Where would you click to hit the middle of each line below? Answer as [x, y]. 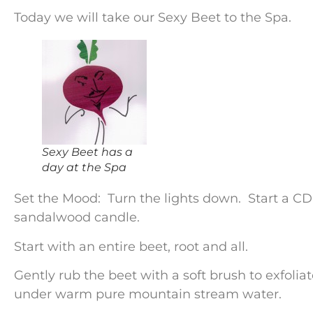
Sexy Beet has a [87, 152]
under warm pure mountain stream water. [150, 294]
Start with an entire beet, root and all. [133, 246]
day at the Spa [84, 168]
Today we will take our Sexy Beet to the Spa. [154, 18]
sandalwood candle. [77, 218]
